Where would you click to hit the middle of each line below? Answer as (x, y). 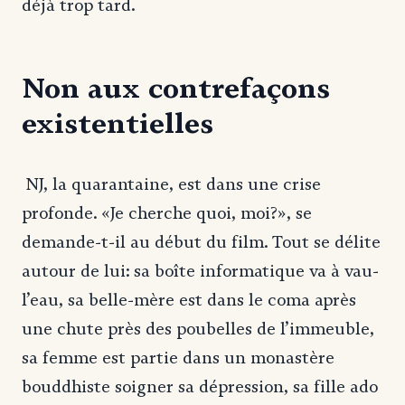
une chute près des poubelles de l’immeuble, (198, 329)
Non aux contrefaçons (176, 87)
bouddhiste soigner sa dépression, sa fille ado (200, 386)
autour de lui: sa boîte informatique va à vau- (200, 271)
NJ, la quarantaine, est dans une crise (171, 184)
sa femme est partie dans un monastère (178, 358)
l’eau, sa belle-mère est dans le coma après (189, 300)
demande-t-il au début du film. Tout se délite (201, 242)
